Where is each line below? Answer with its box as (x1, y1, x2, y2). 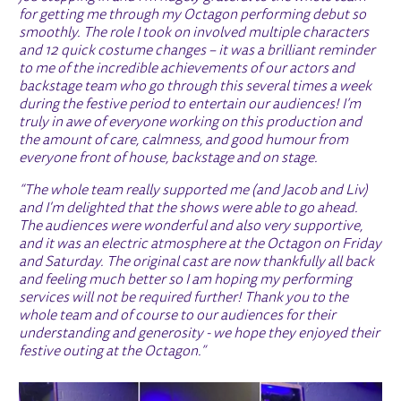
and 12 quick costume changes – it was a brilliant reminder (19, 43, 376, 58)
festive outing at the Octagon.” (19, 344, 207, 359)
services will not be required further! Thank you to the (19, 290, 349, 305)
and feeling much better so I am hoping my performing (19, 272, 353, 287)
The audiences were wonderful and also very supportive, (19, 218, 363, 234)
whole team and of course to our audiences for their (19, 308, 337, 323)
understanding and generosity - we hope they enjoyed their (19, 326, 380, 341)
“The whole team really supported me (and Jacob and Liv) (19, 183, 369, 198)
